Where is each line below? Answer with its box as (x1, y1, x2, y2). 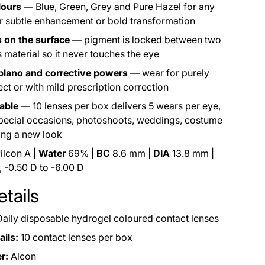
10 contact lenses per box (18, 231, 132, 244)
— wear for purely (128, 67, 209, 79)
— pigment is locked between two (70, 34, 221, 46)
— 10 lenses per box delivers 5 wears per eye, (18, 100, 221, 112)
